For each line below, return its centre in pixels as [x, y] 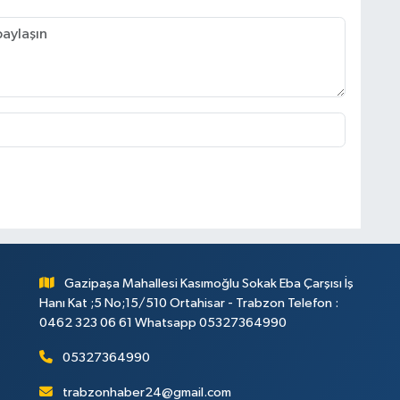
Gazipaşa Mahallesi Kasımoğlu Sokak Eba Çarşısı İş [209, 284]
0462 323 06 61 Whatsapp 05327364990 [162, 323]
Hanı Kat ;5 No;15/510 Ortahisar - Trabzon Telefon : [188, 304]
